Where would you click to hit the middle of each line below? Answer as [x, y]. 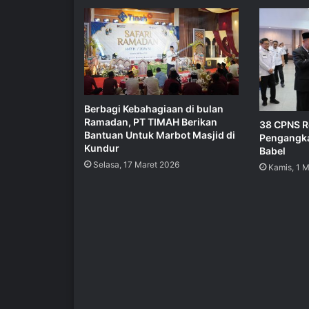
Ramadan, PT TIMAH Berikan [151, 122]
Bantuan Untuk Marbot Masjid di [160, 135]
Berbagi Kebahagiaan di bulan [154, 109]
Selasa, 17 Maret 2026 [136, 165]
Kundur [102, 148]
